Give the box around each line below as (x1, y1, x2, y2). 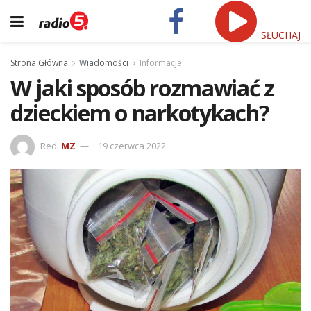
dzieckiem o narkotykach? (10, 98, 269, 128)
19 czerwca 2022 (98, 139, 166, 152)
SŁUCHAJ (258, 28, 301, 42)
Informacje (140, 57, 182, 69)
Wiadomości (79, 57, 128, 69)
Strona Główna (10, 57, 68, 69)
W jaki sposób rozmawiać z (10, 73, 274, 103)
